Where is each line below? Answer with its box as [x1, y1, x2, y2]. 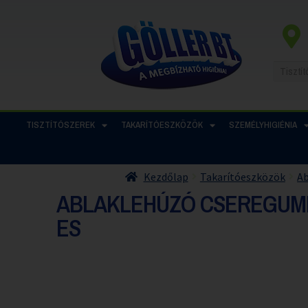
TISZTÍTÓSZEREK [25, 119, 95, 131]
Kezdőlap [143, 169, 188, 184]
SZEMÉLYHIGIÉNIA [228, 119, 297, 131]
